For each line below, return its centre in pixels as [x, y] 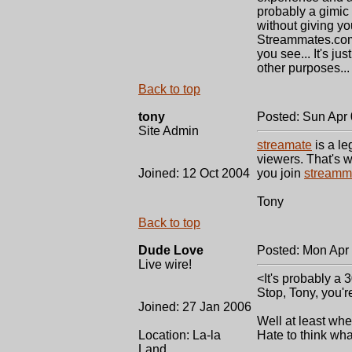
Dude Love [171, 250]
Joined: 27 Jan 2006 [195, 307]
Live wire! [165, 264]
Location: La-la [180, 335]
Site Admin [169, 131]
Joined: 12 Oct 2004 [194, 173]
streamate [284, 145]
